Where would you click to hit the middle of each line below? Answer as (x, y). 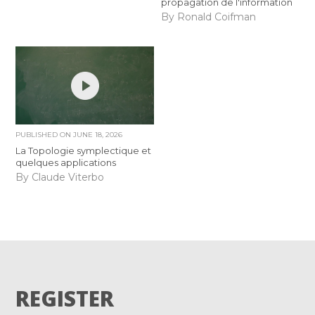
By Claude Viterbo (60, 178)
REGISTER (65, 299)
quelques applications (66, 162)
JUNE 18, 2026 (98, 134)
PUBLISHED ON (45, 134)
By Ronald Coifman (208, 17)
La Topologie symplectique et (84, 150)
